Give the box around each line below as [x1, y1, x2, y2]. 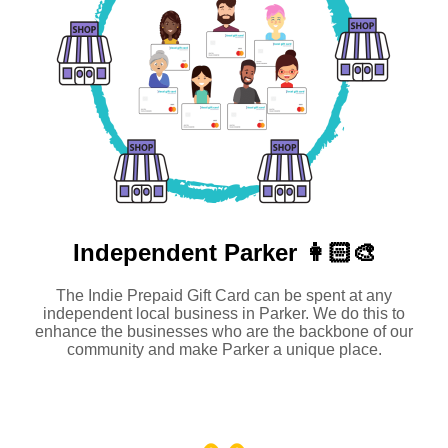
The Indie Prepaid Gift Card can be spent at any [56, 286, 392, 304]
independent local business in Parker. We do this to [43, 304, 405, 322]
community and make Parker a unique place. [66, 340, 382, 358]
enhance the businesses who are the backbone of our [35, 322, 413, 340]
